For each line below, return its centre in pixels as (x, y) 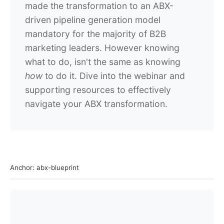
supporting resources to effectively (98, 90)
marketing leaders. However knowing (102, 48)
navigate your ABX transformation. (96, 104)
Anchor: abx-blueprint (44, 167)
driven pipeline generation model (93, 20)
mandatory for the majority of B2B (95, 34)
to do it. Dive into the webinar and (114, 76)
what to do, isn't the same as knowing (103, 62)
